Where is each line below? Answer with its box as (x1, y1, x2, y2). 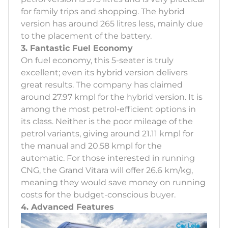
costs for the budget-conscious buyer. (21, 190, 176, 200)
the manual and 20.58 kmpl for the (21, 141, 162, 151)
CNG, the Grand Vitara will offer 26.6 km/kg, (21, 165, 193, 176)
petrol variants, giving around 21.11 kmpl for (21, 129, 193, 139)
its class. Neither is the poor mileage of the (21, 117, 193, 127)
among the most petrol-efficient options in (21, 104, 196, 115)
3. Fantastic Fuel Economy (21, 43, 133, 53)
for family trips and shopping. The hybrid (21, 7, 185, 17)
